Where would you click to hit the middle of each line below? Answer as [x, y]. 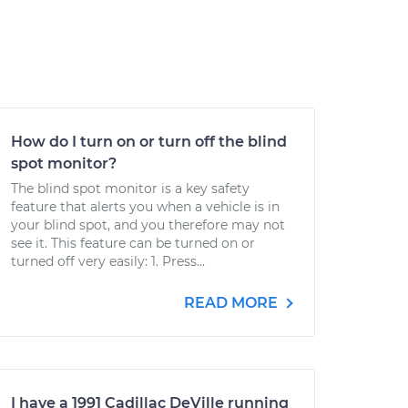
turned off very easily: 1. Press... [108, 261]
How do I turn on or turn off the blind [149, 142]
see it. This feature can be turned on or [133, 243]
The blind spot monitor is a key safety [130, 189]
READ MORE [233, 303]
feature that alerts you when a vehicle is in [145, 207]
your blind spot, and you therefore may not [148, 225]
